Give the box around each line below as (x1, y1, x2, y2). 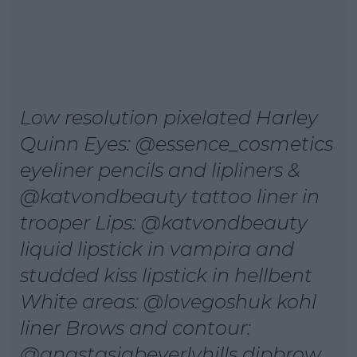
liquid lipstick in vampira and (20, 237, 294, 261)
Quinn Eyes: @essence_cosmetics (20, 131, 333, 155)
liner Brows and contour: (20, 316, 251, 339)
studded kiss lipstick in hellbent (20, 263, 312, 287)
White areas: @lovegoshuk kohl (20, 289, 316, 313)
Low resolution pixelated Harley (20, 105, 318, 129)
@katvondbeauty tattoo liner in (20, 184, 320, 208)
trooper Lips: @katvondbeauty (20, 210, 308, 234)
